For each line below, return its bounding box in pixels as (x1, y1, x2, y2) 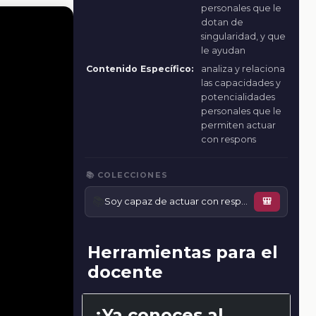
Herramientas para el (87, 242, 278, 263)
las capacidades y (200, 78, 281, 89)
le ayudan (200, 45, 245, 56)
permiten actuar (200, 120, 276, 131)
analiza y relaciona (200, 63, 285, 75)
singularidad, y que (200, 31, 286, 42)
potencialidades (200, 92, 275, 103)
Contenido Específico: (85, 63, 193, 75)
